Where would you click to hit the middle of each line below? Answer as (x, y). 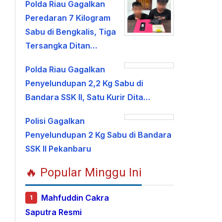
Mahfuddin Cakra (75, 198)
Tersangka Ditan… (61, 46)
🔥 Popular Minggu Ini (84, 172)
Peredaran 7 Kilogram (68, 18)
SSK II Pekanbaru (58, 149)
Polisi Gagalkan (55, 121)
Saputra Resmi (54, 212)
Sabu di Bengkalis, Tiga (71, 32)
